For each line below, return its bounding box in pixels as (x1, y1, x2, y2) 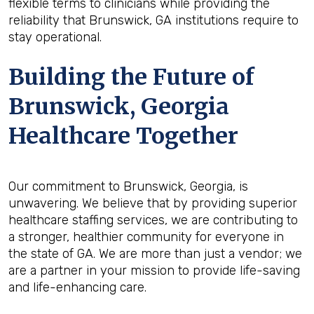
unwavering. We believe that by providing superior (8, 196, 297, 211)
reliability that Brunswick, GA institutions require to (8, 13, 299, 28)
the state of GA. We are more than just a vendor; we (8, 246, 302, 261)
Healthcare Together (8, 122, 238, 150)
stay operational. (8, 29, 102, 45)
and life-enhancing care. (8, 280, 146, 295)
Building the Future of (8, 63, 254, 91)
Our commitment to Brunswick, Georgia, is (8, 179, 248, 194)
